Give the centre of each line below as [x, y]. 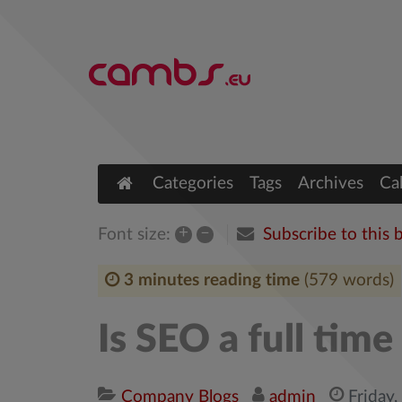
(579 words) [349, 280]
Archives [331, 184]
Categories [193, 184]
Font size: [134, 234]
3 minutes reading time [212, 280]
